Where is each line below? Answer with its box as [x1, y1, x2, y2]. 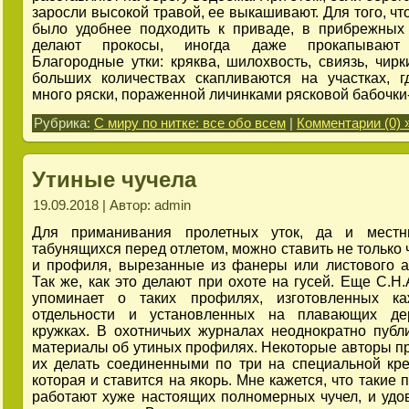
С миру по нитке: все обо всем [94, 116, 286, 131]
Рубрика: [34, 116, 94, 131]
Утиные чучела [32, 167, 196, 193]
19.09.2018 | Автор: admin [33, 197, 191, 213]
